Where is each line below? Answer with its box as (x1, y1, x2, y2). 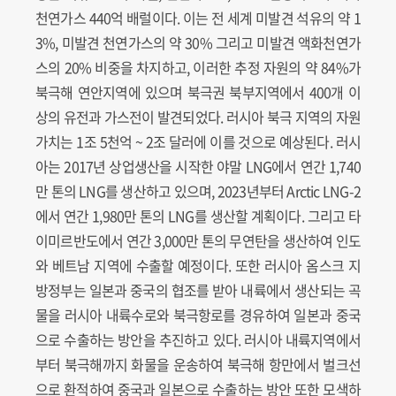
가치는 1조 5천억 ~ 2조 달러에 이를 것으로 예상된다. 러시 (35, 131, 361, 153)
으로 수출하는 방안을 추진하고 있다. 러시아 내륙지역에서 (35, 329, 361, 351)
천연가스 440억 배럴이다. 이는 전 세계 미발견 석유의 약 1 (35, 7, 361, 29)
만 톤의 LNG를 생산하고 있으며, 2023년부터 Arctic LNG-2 (35, 180, 361, 202)
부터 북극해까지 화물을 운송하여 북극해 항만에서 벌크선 (35, 354, 361, 376)
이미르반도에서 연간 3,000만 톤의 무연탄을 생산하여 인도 (35, 230, 361, 252)
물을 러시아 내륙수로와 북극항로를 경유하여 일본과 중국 (35, 304, 361, 326)
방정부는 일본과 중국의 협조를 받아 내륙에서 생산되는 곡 (35, 279, 361, 301)
